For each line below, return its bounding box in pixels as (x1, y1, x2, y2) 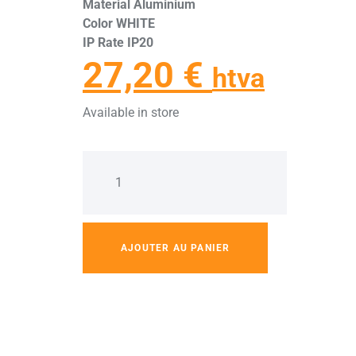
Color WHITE (83, 16, 155, 32)
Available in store (83, 105, 179, 121)
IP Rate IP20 (83, 35, 153, 51)
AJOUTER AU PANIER (121, 242, 230, 254)
